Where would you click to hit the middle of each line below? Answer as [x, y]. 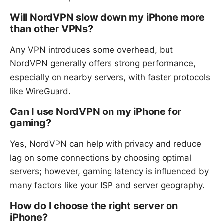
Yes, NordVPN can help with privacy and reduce [106, 144]
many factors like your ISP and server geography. [107, 186]
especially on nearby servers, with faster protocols [110, 78]
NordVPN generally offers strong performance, [103, 64]
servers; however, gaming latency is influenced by [109, 172]
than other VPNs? [52, 29]
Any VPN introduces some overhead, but [91, 50]
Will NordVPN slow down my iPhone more [107, 18]
